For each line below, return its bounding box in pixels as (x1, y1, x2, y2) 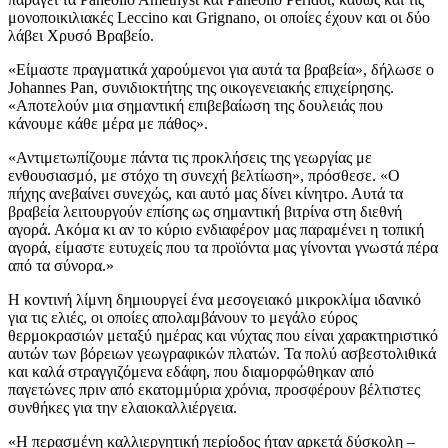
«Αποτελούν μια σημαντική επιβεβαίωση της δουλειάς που (8, 97, 383, 115)
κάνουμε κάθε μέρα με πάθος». (8, 115, 212, 133)
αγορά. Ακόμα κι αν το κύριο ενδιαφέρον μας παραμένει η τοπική (8, 221, 424, 239)
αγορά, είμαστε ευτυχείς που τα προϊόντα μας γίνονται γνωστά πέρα (8, 239, 438, 257)
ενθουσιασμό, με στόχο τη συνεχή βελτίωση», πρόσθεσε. (8, 167, 380, 185)
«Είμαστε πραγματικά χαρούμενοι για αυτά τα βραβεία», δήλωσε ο (8, 61, 434, 79)
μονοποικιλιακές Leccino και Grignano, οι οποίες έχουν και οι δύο (8, 9, 430, 27)
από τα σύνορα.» (8, 257, 114, 275)
